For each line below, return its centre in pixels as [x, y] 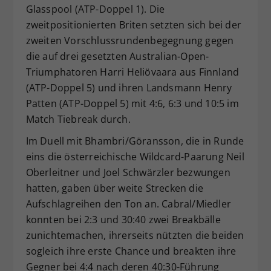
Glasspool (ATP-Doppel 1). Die [95, 9]
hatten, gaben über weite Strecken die [114, 188]
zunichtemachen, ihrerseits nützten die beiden [135, 235]
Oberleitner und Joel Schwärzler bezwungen [128, 172]
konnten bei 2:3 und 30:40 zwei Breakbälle [123, 219]
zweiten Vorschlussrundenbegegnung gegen [130, 40]
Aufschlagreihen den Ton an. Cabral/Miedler [128, 204]
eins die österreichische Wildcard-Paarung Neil [135, 156]
